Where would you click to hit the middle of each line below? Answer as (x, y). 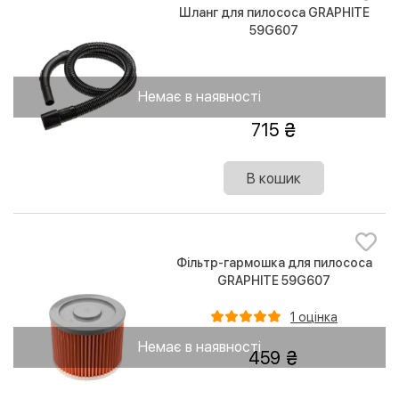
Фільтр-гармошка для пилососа (274, 263)
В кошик (274, 179)
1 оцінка (314, 317)
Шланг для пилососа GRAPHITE (274, 12)
